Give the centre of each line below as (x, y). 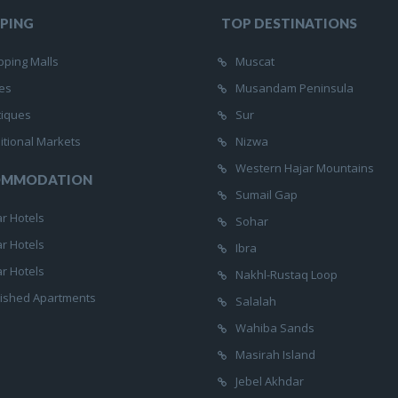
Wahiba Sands (275, 328)
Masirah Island (275, 355)
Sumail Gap (267, 195)
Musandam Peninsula (295, 88)
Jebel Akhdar (270, 382)
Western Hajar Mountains (305, 168)
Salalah (256, 302)
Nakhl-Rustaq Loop (287, 275)
